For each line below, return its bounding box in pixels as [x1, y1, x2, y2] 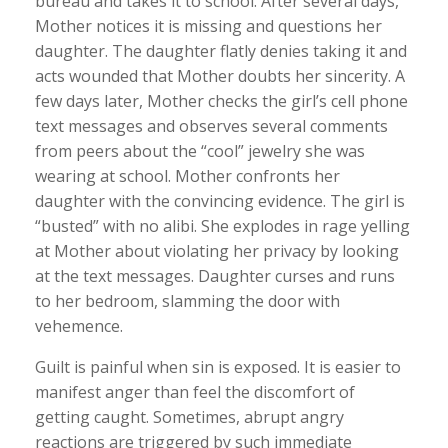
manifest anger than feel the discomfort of [35, 381, 355, 403]
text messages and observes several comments [35, 115, 388, 137]
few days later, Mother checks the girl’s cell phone [35, 90, 408, 112]
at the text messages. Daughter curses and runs [35, 265, 395, 287]
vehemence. [35, 315, 123, 337]
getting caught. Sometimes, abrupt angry [35, 406, 344, 428]
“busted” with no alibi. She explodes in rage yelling [35, 215, 410, 237]
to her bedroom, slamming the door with [35, 290, 340, 312]
